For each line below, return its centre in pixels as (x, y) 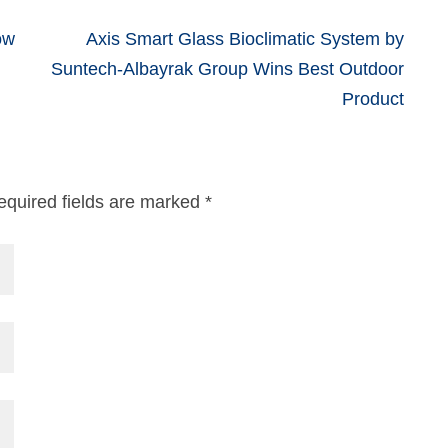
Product (373, 98)
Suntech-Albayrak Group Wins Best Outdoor (227, 68)
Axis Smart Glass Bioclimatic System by (245, 38)
